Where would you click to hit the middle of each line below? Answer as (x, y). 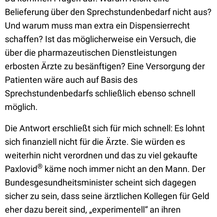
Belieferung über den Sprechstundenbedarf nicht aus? (108, 12)
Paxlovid (21, 169)
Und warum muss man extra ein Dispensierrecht (97, 25)
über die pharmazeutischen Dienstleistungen (91, 53)
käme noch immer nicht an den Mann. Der (124, 169)
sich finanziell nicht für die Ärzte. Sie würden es (95, 142)
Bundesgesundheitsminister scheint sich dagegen (101, 182)
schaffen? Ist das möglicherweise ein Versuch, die (101, 39)
